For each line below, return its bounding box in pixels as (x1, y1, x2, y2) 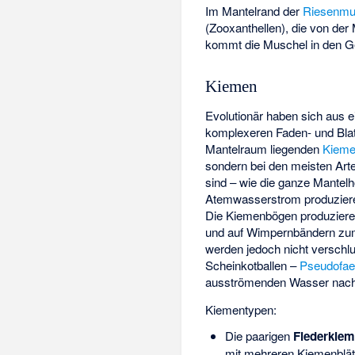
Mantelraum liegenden (205, 140, 323, 158)
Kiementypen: (205, 300, 277, 318)
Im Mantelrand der (205, 2, 303, 19)
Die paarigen (224, 327, 293, 345)
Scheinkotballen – (205, 257, 300, 274)
